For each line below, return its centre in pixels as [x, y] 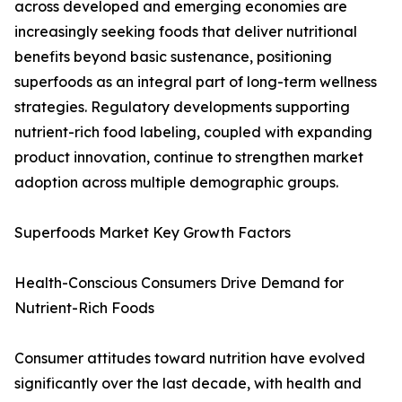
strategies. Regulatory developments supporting [182, 107]
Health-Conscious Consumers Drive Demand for [179, 283]
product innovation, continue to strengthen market [189, 157]
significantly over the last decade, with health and [188, 384]
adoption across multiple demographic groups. [176, 183]
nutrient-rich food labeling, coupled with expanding [193, 132]
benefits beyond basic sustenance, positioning [173, 57]
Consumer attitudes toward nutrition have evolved [190, 358]
